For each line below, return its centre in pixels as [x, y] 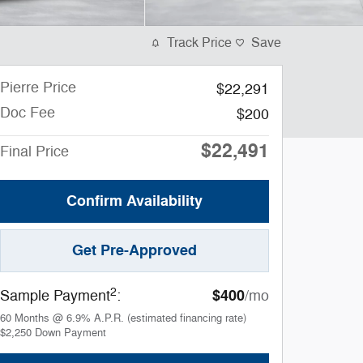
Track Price [199, 43]
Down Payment [70, 333]
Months [32, 319]
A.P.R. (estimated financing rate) [170, 319]
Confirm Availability [135, 201]
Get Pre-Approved [135, 251]
